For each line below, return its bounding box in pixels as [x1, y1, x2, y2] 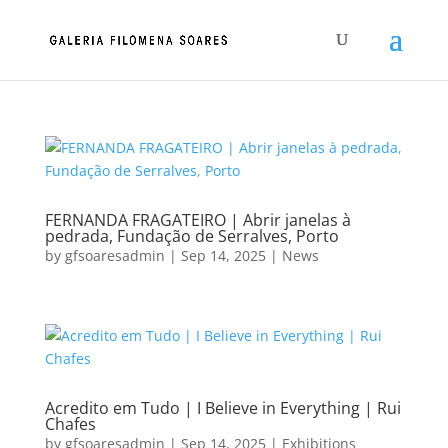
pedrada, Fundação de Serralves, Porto [44, 225, 339, 247]
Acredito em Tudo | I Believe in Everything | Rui [44, 397, 401, 419]
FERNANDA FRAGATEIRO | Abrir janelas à [44, 209, 351, 231]
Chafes [44, 413, 96, 435]
